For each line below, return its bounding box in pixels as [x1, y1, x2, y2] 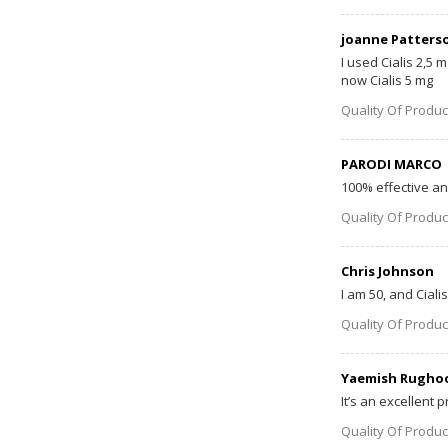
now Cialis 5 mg [340, 70, 433, 89]
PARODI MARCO [340, 154, 442, 173]
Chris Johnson [340, 261, 434, 280]
